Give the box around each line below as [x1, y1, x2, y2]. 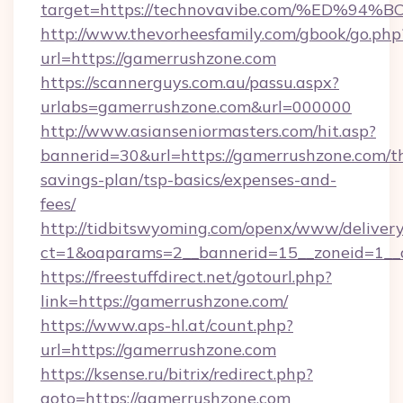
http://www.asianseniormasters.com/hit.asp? [40, 121, 376, 141]
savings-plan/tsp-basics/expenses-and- [40, 169, 336, 190]
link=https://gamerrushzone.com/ [40, 291, 288, 311]
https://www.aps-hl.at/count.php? [40, 315, 293, 336]
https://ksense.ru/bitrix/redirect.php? [40, 363, 313, 384]
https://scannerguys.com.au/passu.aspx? [40, 72, 339, 93]
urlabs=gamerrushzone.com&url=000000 [40, 96, 352, 117]
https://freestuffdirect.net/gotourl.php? [40, 266, 332, 287]
